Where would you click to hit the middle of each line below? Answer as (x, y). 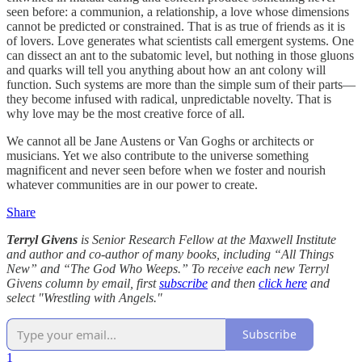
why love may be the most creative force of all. (127, 113)
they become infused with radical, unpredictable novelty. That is (169, 99)
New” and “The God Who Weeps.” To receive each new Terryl (168, 268)
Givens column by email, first (83, 283)
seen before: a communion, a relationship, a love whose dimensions (178, 11)
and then (233, 283)
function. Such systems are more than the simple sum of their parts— (181, 84)
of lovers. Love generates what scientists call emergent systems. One (180, 40)
